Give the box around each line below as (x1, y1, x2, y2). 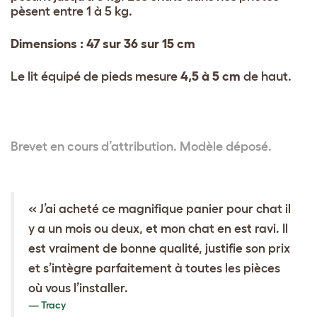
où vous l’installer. (28, 280, 128, 294)
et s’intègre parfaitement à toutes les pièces (28, 260, 280, 275)
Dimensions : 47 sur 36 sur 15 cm (11, 36, 195, 51)
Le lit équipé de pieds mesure (11, 69, 180, 83)
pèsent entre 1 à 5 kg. (11, 4, 132, 18)
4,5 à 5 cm (180, 69, 241, 83)
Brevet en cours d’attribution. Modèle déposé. (11, 139, 272, 154)
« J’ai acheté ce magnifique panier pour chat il (28, 201, 291, 215)
